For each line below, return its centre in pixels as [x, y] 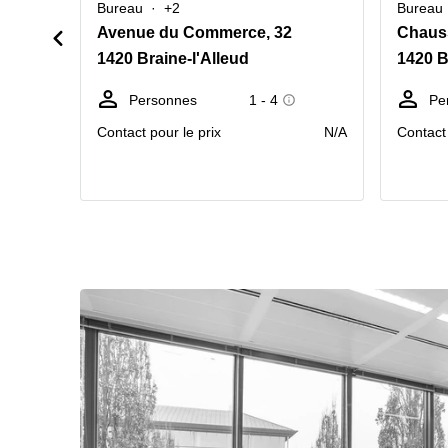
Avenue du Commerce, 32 [194, 32]
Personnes [163, 100]
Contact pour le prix [159, 132]
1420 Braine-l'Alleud [173, 58]
